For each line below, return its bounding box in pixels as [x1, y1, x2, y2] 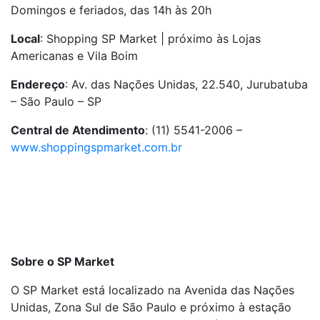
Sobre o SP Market [11, 254, 114, 269]
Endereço [11, 77, 65, 91]
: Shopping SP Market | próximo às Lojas [40, 31, 261, 46]
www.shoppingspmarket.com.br [11, 140, 182, 154]
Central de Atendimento [11, 123, 145, 137]
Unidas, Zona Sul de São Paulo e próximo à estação [11, 300, 291, 314]
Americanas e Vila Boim [11, 49, 138, 63]
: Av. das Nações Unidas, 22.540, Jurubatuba [65, 77, 308, 91]
